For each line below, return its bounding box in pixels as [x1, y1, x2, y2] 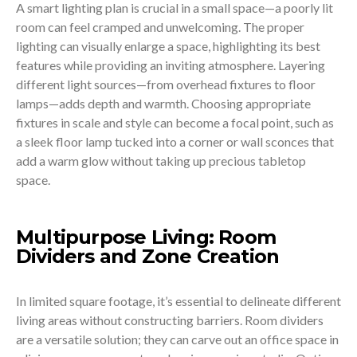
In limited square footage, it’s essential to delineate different [16, 292, 341, 308]
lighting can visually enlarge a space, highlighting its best [16, 37, 320, 53]
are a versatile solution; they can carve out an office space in [16, 331, 339, 347]
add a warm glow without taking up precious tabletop [16, 152, 306, 168]
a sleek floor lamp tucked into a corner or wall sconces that [16, 133, 334, 149]
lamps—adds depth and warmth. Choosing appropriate [16, 95, 311, 111]
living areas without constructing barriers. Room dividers [16, 312, 324, 328]
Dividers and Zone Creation [16, 244, 280, 268]
